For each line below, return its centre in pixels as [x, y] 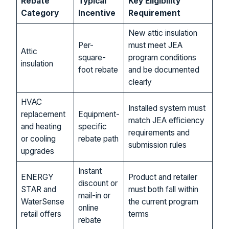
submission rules [157, 145]
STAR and [38, 190]
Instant [90, 171]
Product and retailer [163, 177]
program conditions [162, 58]
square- [92, 58]
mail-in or [94, 196]
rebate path [98, 139]
